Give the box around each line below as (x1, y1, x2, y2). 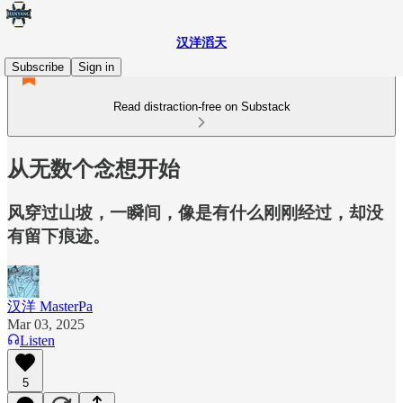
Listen (20, 332, 55, 348)
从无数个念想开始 (7, 157, 180, 181)
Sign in (78, 60, 114, 74)
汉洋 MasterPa (7, 298, 93, 314)
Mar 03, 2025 (7, 316, 85, 332)
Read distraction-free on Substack (112, 100, 291, 113)
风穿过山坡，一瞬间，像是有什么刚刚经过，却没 (7, 202, 383, 222)
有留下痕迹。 (7, 226, 110, 246)
